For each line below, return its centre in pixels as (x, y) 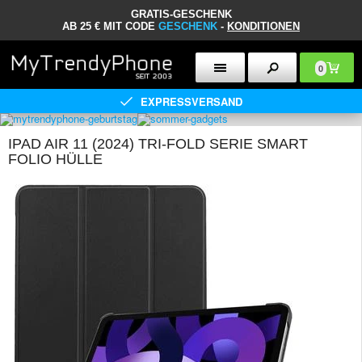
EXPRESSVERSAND (191, 101)
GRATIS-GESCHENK (181, 14)
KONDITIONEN (263, 26)
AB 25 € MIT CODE (110, 26)
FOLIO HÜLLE (55, 159)
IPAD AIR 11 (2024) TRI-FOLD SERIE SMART (158, 144)
